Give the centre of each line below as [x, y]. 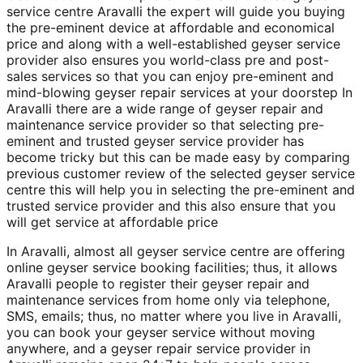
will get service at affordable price [112, 222]
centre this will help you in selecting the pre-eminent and [181, 189]
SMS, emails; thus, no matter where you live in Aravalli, [174, 316]
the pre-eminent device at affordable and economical [171, 27]
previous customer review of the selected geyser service [181, 173]
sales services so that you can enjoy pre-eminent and [170, 76]
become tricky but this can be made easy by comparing [178, 157]
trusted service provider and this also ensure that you [171, 205]
